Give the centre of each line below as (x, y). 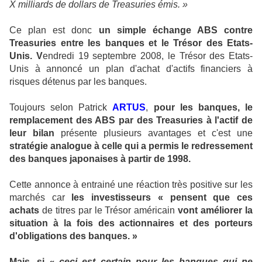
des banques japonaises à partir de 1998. (100, 159)
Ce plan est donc (54, 30)
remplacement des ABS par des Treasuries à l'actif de (131, 120)
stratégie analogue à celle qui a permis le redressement (131, 146)
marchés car (41, 197)
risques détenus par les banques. (78, 82)
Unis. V (26, 56)
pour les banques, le (203, 107)
